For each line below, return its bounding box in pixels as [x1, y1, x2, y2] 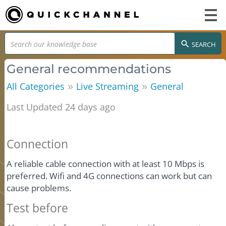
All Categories [7, 80, 65, 92]
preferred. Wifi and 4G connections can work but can [7, 169, 212, 182]
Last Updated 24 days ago [7, 100, 116, 113]
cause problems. [7, 182, 72, 194]
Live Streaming [76, 80, 139, 92]
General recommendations [7, 61, 172, 76]
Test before [7, 199, 69, 216]
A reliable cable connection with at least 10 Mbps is [7, 157, 205, 169]
